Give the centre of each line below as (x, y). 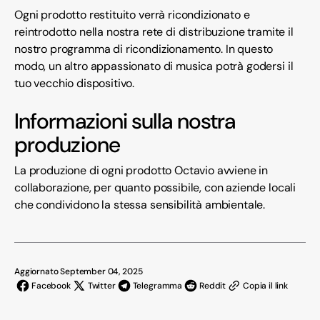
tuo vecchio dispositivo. (75, 84)
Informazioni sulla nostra (125, 121)
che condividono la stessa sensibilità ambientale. (140, 205)
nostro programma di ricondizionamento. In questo (144, 49)
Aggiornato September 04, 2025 (79, 272)
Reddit (213, 286)
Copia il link (265, 286)
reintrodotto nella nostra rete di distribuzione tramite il (154, 32)
